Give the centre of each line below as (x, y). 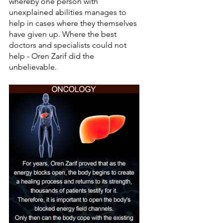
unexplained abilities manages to (69, 12)
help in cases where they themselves (74, 23)
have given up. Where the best (64, 34)
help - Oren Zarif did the (53, 56)
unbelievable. (33, 67)
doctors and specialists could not (69, 45)
